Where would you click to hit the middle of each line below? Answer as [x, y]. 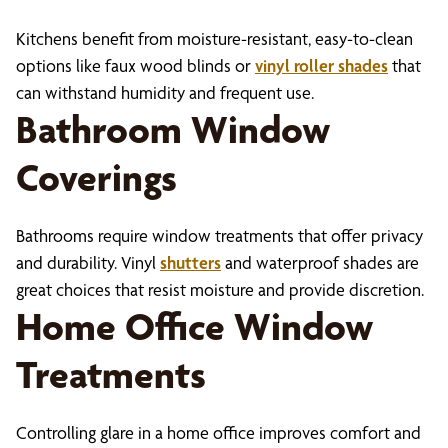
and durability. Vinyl [88, 262]
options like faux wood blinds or [135, 65]
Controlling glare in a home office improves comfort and [218, 432]
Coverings [96, 177]
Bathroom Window [173, 129]
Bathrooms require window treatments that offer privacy [219, 235]
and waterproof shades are [320, 262]
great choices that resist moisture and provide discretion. [220, 289]
